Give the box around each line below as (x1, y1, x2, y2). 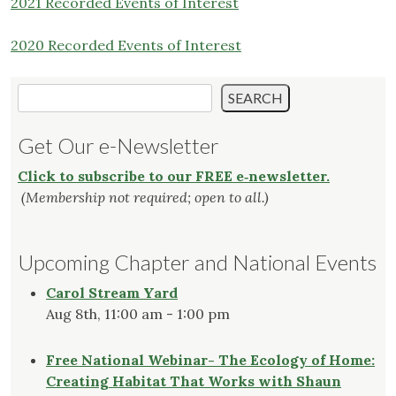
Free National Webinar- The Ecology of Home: (46, 351, 375, 369)
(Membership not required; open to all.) (21, 188, 269, 207)
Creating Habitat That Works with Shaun (46, 372, 341, 391)
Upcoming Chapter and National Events (18, 249, 377, 276)
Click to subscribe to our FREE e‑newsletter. (18, 167, 330, 186)
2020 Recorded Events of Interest (11, 36, 241, 55)
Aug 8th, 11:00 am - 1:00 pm (46, 305, 230, 324)
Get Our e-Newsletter (18, 133, 219, 159)
